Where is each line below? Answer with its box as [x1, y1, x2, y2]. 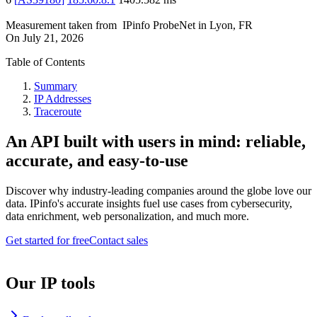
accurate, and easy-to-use [6, 151, 188, 171]
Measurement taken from [6, 19, 117, 32]
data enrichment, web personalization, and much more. [6, 210, 249, 223]
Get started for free [6, 234, 89, 247]
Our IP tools [6, 274, 95, 293]
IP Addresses [34, 93, 91, 105]
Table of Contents [6, 56, 85, 69]
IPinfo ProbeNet [122, 19, 198, 32]
